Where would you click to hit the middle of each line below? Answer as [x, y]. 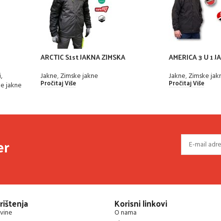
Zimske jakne [79, 76]
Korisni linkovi [141, 203]
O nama [126, 213]
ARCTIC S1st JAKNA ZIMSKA [83, 57]
